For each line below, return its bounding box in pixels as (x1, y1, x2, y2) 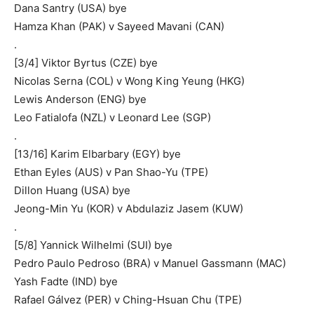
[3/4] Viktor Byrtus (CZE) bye (14, 55, 158, 69)
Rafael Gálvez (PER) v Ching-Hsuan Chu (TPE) (14, 292, 242, 306)
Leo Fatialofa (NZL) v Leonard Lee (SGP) (14, 110, 211, 124)
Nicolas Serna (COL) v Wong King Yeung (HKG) (14, 74, 245, 88)
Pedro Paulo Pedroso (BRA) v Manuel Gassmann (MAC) (14, 256, 286, 270)
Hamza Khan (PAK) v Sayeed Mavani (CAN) (14, 19, 224, 33)
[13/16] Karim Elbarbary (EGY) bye (14, 146, 181, 161)
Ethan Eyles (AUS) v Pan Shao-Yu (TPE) (14, 165, 208, 179)
